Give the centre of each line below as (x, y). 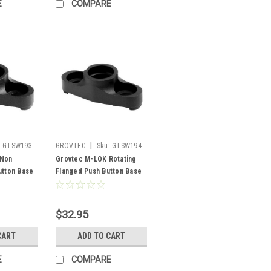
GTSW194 (127, 145)
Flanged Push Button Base (99, 171)
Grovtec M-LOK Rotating (96, 159)
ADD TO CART (101, 236)
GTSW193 (17, 145)
